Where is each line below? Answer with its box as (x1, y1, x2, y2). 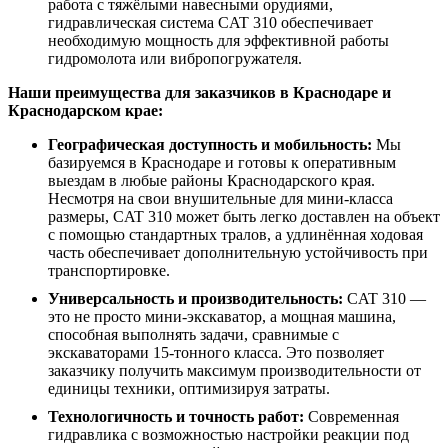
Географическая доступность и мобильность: (48, 136, 372, 153)
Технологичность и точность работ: (48, 408, 304, 425)
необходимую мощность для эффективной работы (48, 32, 389, 49)
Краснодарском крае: (8, 102, 163, 119)
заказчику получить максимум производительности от (48, 362, 421, 379)
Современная (304, 408, 399, 425)
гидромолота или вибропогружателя (48, 50, 298, 67)
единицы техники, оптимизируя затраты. (48, 380, 330, 397)
